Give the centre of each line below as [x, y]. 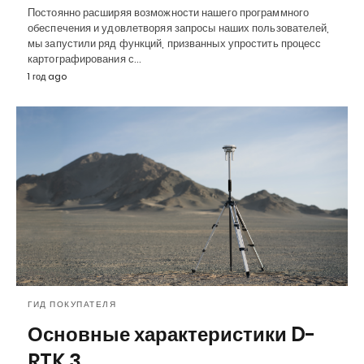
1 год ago [47, 76]
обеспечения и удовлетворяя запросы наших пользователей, [179, 28]
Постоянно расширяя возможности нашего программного [168, 12]
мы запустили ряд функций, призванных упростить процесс [175, 43]
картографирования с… [84, 58]
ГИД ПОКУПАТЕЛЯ [72, 305]
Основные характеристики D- [171, 335]
